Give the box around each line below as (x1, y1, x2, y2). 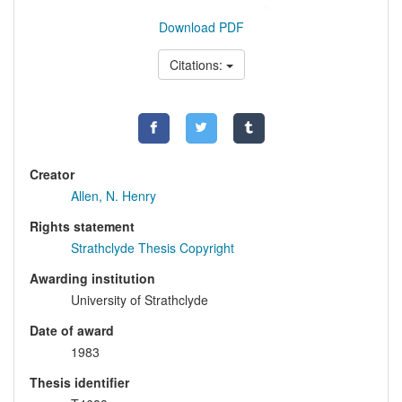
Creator (30, 164, 74, 183)
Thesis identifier (30, 372, 129, 391)
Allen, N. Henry (71, 186, 156, 205)
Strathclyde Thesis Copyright (71, 238, 234, 257)
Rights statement (30, 216, 135, 235)
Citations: (169, 55, 226, 74)
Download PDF (158, 17, 244, 36)
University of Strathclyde (71, 290, 208, 309)
